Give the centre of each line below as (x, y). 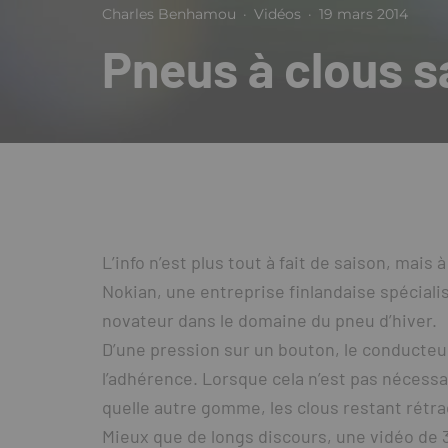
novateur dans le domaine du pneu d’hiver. (269, 320)
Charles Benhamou (169, 14)
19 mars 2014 (363, 14)
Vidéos (277, 14)
